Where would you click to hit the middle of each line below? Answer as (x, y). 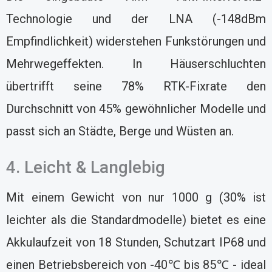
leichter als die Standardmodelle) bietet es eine (136, 219)
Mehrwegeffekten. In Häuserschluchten (136, 63)
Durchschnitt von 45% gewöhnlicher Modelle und (136, 108)
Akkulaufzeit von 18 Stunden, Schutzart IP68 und (136, 242)
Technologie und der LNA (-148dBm (136, 19)
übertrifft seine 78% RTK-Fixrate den (136, 86)
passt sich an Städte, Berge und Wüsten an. (120, 131)
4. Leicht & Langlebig (86, 167)
